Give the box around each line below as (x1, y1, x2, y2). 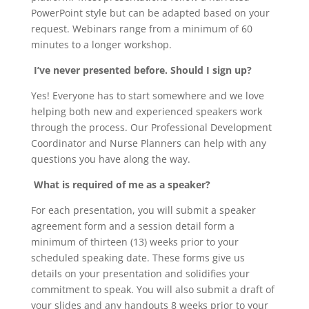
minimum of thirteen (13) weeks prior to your (30, 235, 239, 248)
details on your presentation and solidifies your (30, 266, 250, 280)
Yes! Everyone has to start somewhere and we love (30, 88, 264, 102)
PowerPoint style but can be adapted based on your (30, 6, 270, 19)
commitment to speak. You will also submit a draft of (30, 282, 275, 296)
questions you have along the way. (30, 152, 193, 166)
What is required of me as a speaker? (33, 177, 210, 191)
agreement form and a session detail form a (30, 219, 235, 232)
